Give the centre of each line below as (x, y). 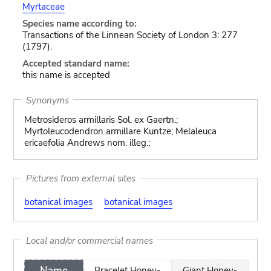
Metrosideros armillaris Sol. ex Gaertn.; (101, 120)
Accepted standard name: (76, 64)
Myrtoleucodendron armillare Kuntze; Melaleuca (120, 131)
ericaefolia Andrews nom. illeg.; (87, 143)
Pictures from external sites (80, 178)
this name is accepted (66, 75)
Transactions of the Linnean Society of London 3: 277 (130, 35)
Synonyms (47, 100)
